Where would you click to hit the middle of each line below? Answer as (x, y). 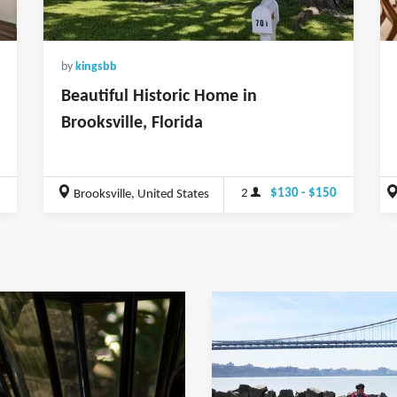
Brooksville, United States (140, 195)
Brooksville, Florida (132, 123)
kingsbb (96, 66)
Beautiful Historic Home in (159, 96)
